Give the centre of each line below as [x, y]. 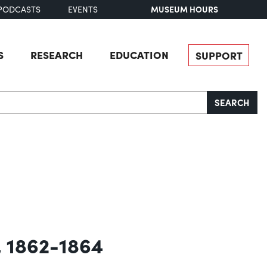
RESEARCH [56, 54]
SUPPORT [219, 55]
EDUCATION [139, 54]
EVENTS [83, 10]
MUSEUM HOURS [185, 9]
